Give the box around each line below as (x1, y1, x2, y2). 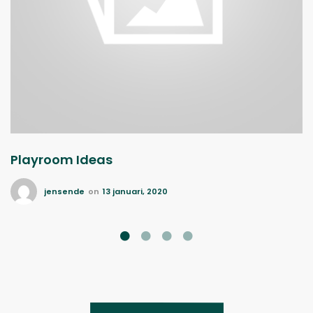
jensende (44, 186, 85, 198)
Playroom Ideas (10, 151, 112, 169)
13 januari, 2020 (103, 186, 168, 198)
